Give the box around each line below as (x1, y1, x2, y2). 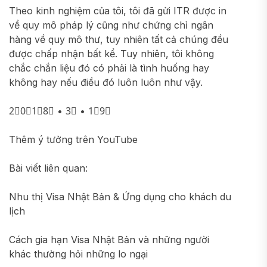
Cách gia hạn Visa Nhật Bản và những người (9, 234, 209, 246)
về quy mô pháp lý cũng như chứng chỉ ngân (9, 19, 213, 31)
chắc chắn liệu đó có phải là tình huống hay (9, 62, 209, 74)
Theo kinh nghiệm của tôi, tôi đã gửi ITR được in (9, 5, 226, 17)
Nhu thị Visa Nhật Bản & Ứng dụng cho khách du (9, 191, 231, 203)
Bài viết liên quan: (9, 162, 88, 174)
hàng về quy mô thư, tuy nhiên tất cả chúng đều (9, 33, 228, 45)
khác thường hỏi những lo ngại (9, 248, 148, 260)
